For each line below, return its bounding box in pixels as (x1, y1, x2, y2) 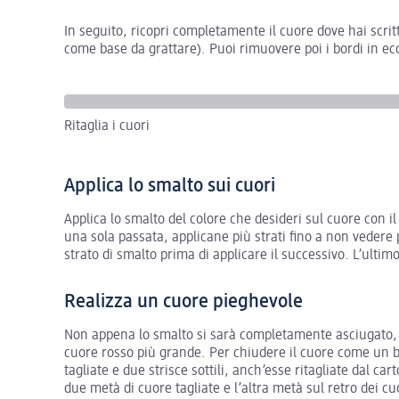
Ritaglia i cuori (64, 118, 150, 134)
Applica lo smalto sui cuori (64, 175, 275, 196)
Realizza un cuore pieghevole (64, 291, 303, 312)
